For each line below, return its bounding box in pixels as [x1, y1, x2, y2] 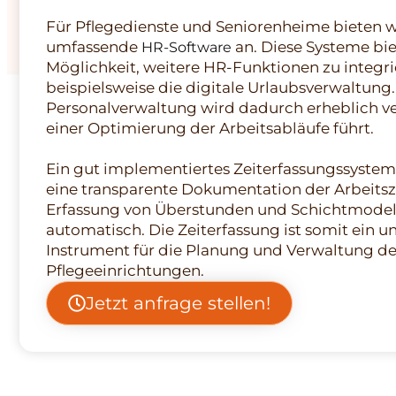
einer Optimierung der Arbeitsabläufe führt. [46, 118, 374, 137]
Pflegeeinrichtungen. [46, 261, 204, 279]
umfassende [46, 37, 141, 56]
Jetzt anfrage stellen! [86, 292, 270, 314]
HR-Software [141, 38, 232, 56]
